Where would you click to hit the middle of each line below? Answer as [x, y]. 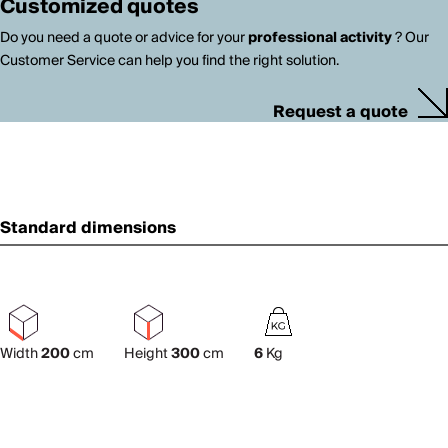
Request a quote [340, 111]
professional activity [320, 37]
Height [147, 354]
